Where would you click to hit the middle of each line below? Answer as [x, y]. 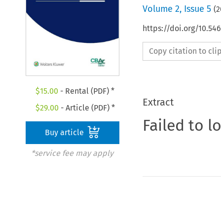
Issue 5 [197, 9]
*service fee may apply [72, 153]
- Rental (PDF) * [87, 91]
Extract [158, 102]
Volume [159, 9]
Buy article [66, 133]
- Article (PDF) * [87, 108]
